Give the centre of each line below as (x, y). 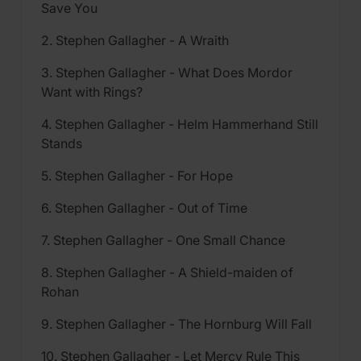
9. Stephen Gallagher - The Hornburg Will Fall (176, 324)
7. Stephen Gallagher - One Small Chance (163, 240)
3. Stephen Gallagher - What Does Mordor (167, 73)
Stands (62, 143)
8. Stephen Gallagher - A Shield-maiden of (167, 272)
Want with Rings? (92, 92)
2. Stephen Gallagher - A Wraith (135, 40)
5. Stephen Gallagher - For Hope (137, 176)
